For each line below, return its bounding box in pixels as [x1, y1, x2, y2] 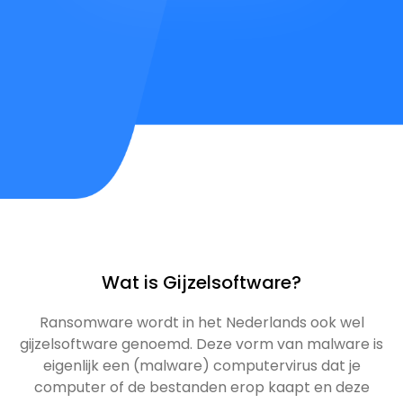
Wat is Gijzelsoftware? [102, 270, 301, 296]
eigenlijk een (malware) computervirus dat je [42, 355, 361, 377]
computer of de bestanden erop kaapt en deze [33, 377, 370, 399]
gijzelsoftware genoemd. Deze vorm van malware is [20, 334, 383, 355]
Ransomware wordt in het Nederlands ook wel [39, 312, 364, 334]
